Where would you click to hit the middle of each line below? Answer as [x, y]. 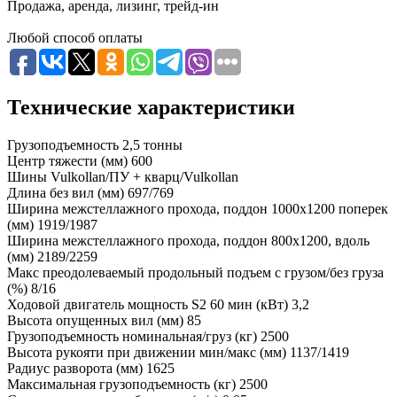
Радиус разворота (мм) [75, 368]
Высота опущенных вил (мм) [95, 320]
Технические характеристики [151, 108]
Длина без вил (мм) [66, 193]
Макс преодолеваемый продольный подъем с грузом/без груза [195, 272]
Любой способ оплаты [75, 38]
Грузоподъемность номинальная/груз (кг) [132, 336]
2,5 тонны [152, 145]
